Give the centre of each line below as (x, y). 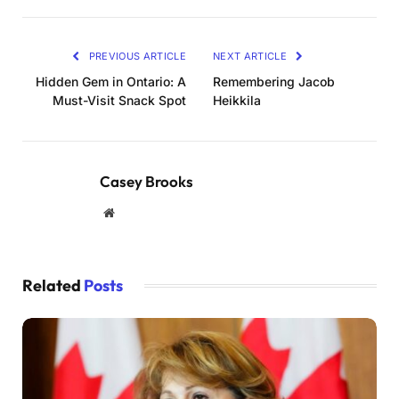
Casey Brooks (147, 181)
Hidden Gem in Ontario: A (111, 81)
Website (133, 212)
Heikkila (237, 100)
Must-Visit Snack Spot (119, 100)
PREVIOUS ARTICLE (136, 56)
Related (53, 285)
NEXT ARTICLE (252, 56)
